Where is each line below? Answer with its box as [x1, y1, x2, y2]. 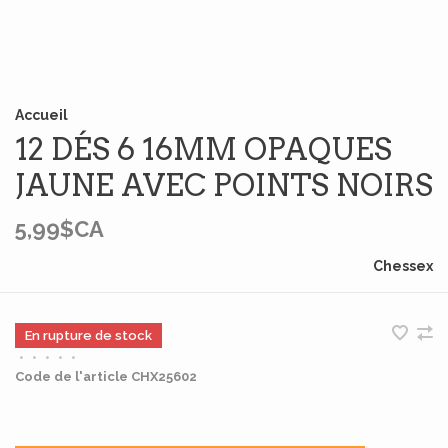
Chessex [373, 258, 433, 274]
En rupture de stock [25, 328, 152, 343]
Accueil [15, 107, 68, 123]
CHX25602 [128, 369, 197, 384]
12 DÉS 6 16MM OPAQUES [15, 131, 392, 167]
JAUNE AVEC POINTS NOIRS [15, 167, 433, 203]
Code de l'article [15, 369, 128, 384]
